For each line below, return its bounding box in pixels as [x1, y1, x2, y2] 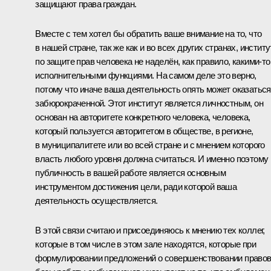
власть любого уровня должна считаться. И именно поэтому [35, 153, 269, 164]
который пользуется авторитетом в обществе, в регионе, [35, 125, 253, 136]
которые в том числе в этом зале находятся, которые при [35, 238, 256, 249]
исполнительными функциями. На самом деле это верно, [35, 70, 256, 80]
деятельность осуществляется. [35, 195, 158, 206]
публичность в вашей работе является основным [35, 167, 226, 178]
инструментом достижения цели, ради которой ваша [35, 181, 237, 192]
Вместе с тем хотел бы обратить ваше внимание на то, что [35, 28, 262, 39]
